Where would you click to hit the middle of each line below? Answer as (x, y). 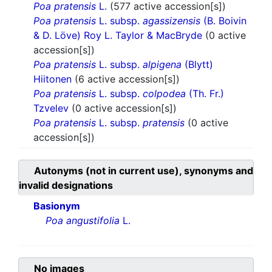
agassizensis (172, 21)
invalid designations (66, 185)
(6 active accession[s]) (127, 79)
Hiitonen (54, 79)
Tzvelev (53, 108)
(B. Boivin (223, 21)
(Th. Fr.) (205, 94)
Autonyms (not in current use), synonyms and (144, 171)
